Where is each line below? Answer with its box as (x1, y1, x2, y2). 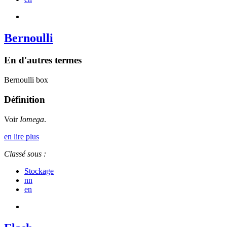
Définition (4, 94, 45, 105)
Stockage (24, 166, 54, 175)
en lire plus (4, 132, 39, 141)
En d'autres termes (4, 55, 82, 66)
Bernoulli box (4, 75, 48, 85)
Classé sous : (4, 149, 46, 158)
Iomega (20, 115, 44, 124)
